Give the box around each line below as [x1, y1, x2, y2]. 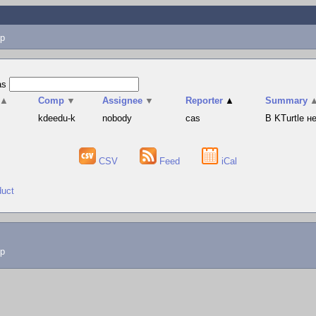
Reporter [186, 95, 224, 106]
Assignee [102, 95, 143, 106]
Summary [265, 95, 308, 106]
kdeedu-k [38, 113, 76, 123]
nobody [102, 113, 133, 123]
